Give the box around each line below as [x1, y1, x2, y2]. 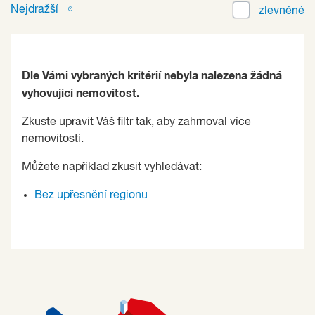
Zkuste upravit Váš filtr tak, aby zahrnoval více [22, 117, 251, 129]
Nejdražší [11, 4, 61, 16]
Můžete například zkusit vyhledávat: [22, 162, 202, 174]
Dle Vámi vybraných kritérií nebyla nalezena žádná [22, 70, 282, 82]
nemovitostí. [22, 134, 84, 146]
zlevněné [259, 6, 304, 18]
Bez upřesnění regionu [34, 190, 148, 202]
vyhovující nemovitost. [22, 88, 139, 100]
